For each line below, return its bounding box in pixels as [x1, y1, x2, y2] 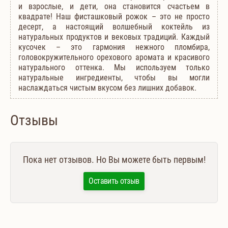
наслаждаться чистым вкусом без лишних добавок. [18, 82, 196, 93]
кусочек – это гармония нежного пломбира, [18, 42, 210, 52]
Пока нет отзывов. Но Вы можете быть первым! [22, 154, 206, 165]
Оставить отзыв [89, 176, 139, 186]
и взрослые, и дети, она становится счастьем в [18, 1, 210, 11]
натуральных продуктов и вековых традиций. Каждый [18, 32, 210, 42]
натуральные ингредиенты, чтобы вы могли [18, 72, 210, 82]
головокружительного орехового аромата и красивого [18, 52, 210, 62]
